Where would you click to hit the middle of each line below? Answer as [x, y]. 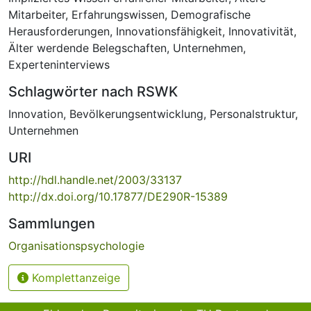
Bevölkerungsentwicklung [136, 114]
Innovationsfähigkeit [169, 31]
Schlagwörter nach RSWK [93, 91]
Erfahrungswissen [118, 14]
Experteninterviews [59, 64]
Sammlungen [52, 223]
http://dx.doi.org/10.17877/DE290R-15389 [118, 196]
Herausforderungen [59, 31]
